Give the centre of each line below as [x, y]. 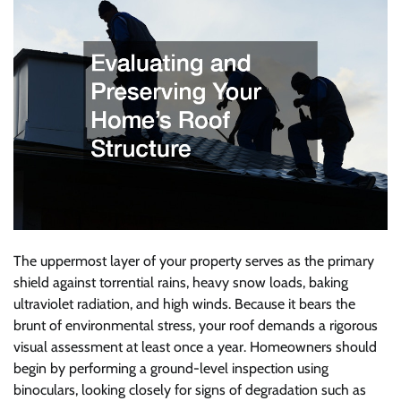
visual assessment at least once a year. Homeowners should [195, 346]
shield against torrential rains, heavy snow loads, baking [181, 282]
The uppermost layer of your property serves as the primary [194, 260]
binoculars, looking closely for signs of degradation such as [190, 389]
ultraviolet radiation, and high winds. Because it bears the [184, 303]
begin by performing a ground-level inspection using [171, 368]
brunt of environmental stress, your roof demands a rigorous [196, 325]
